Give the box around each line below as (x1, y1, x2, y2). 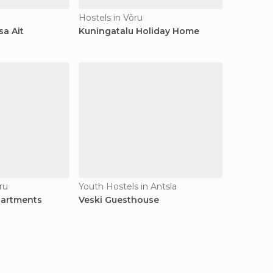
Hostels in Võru (79, 12, 143, 23)
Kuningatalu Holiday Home (79, 26, 199, 37)
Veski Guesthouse (79, 194, 159, 205)
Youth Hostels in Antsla (79, 181, 177, 192)
